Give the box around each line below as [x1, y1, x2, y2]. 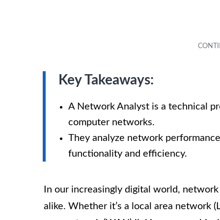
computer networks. [68, 117, 155, 128]
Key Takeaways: [58, 73, 154, 87]
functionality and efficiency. [68, 149, 187, 159]
